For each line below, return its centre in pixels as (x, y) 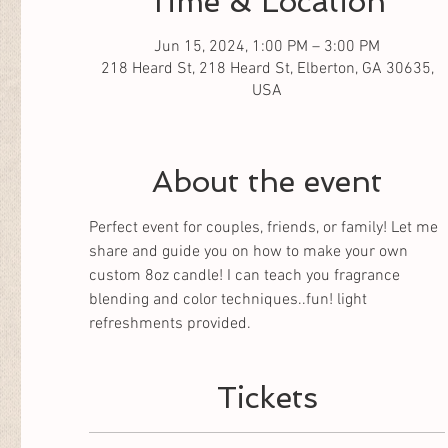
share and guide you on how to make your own (250, 252)
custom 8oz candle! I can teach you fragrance (246, 276)
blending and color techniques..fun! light (230, 300)
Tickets (267, 397)
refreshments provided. (170, 324)
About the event (267, 181)
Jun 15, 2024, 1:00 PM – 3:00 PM (267, 47)
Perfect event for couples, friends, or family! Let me (265, 228)
